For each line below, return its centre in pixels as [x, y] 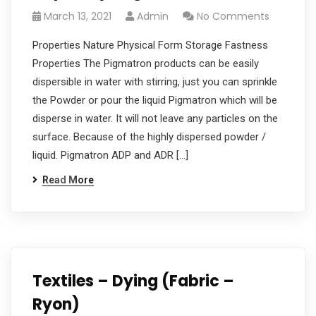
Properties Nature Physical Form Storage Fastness [150, 45]
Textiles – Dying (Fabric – [133, 281]
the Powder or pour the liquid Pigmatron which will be [155, 100]
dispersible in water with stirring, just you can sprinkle [155, 82]
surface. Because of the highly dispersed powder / [149, 137]
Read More [68, 180]
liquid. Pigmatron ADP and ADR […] [110, 155]
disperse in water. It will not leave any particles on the [155, 119]
